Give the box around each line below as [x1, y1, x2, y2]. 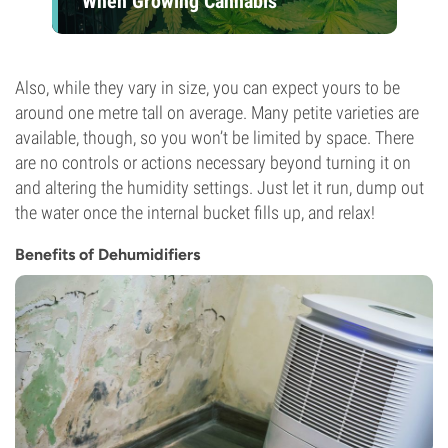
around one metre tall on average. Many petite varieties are [15, 102, 419, 123]
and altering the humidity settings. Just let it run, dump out [15, 177, 424, 198]
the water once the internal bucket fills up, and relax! [15, 202, 375, 223]
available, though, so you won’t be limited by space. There [15, 127, 414, 148]
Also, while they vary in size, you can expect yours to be [15, 77, 400, 98]
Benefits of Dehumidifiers [15, 245, 200, 264]
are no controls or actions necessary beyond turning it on [15, 152, 411, 173]
